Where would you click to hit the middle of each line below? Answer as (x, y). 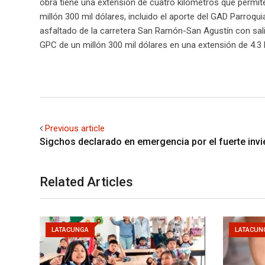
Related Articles (86, 182)
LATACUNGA (70, 230)
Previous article (75, 128)
